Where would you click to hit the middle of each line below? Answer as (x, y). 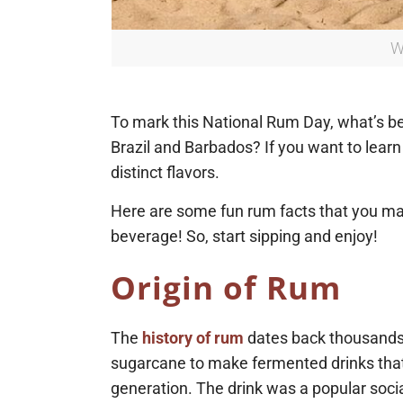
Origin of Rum (226, 288)
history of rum (193, 338)
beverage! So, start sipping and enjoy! (245, 237)
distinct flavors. (166, 173)
